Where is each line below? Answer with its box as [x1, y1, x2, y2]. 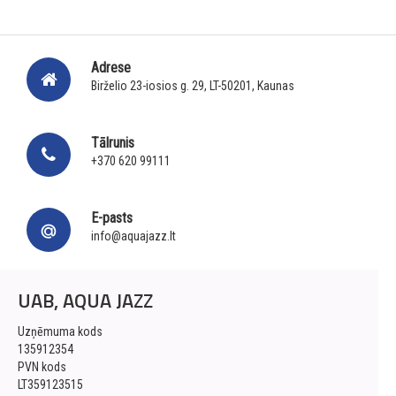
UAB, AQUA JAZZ [18, 286, 153, 316]
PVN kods [18, 360, 66, 375]
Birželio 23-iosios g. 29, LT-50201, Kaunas [91, 79, 294, 94]
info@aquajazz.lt [91, 229, 176, 244]
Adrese [91, 59, 131, 77]
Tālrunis [91, 134, 134, 152]
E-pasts [91, 209, 133, 227]
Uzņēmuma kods [18, 324, 103, 339]
